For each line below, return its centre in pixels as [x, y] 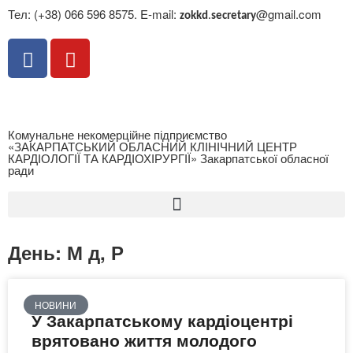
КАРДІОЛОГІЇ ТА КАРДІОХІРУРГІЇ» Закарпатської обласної [168, 158]
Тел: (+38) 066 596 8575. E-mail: [94, 14]
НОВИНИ [56, 305]
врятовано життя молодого [144, 340]
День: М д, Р [66, 252]
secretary [234, 16]
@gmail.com [289, 14]
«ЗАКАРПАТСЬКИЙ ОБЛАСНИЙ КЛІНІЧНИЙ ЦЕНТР [152, 146]
